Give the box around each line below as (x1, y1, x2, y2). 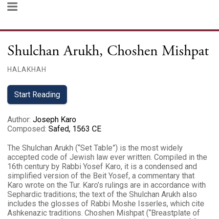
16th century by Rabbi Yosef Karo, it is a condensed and (7, 162, 197, 171)
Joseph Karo (33, 115, 76, 124)
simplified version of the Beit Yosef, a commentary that (7, 171, 195, 180)
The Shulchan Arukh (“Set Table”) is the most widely (7, 143, 183, 153)
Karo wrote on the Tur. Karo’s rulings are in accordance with (7, 180, 206, 190)
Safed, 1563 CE (48, 124, 101, 133)
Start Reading (14, 90, 60, 99)
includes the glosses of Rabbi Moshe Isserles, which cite (7, 199, 204, 208)
